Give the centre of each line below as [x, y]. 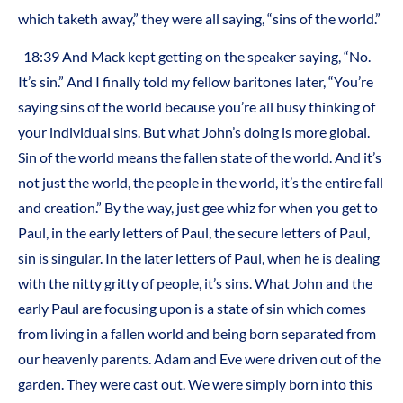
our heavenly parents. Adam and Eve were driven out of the [199, 359]
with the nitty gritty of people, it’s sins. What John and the [195, 283]
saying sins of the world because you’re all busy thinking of [197, 107]
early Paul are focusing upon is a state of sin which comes [192, 309]
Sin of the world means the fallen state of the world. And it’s [200, 157]
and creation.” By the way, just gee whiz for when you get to [198, 208]
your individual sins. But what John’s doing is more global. [194, 132]
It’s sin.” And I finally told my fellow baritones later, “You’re [196, 82]
